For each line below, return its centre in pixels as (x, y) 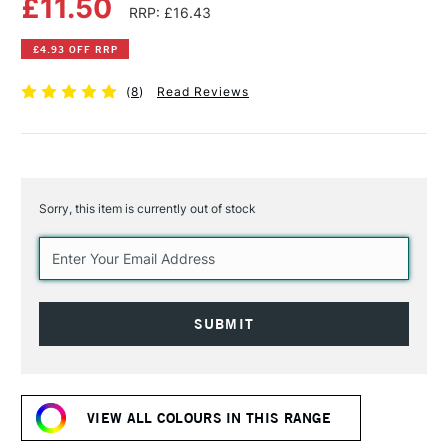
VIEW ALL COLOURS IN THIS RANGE (209, 417)
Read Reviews (202, 92)
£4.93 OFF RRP (75, 49)
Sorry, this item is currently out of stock (147, 209)
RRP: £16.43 (170, 13)
